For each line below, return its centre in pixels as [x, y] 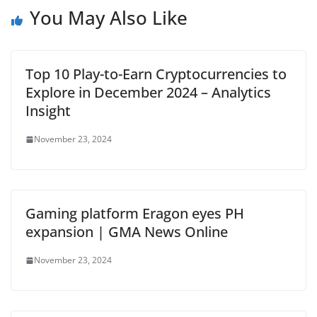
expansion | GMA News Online [127, 232]
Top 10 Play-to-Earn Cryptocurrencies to [156, 74]
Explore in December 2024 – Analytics [148, 92]
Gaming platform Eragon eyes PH [135, 213]
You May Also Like [109, 18]
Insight [48, 111]
